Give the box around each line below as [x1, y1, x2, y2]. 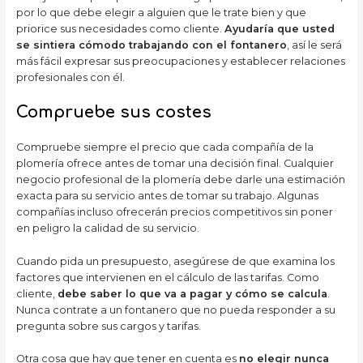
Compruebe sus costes [15, 103, 211, 122]
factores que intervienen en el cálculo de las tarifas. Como [15, 271, 319, 284]
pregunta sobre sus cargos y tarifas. [15, 319, 201, 332]
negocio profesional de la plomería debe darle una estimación [15, 173, 345, 186]
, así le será [286, 39, 342, 51]
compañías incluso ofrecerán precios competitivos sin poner [15, 206, 333, 219]
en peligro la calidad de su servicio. [15, 222, 199, 235]
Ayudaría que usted [224, 23, 335, 35]
